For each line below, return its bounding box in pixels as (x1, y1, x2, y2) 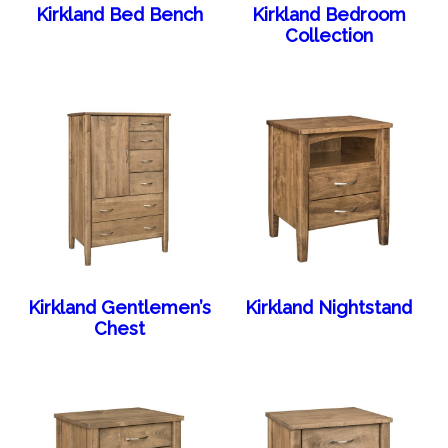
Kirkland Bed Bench (35, 3, 203, 25)
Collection (284, 24, 373, 46)
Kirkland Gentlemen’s (27, 296, 211, 318)
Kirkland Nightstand (245, 296, 413, 318)
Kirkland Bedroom (251, 3, 406, 25)
